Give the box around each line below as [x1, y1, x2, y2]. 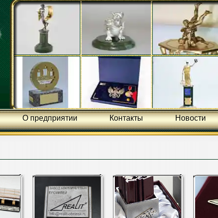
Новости [175, 114, 206, 122]
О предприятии [22, 114, 77, 122]
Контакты [109, 114, 143, 122]
